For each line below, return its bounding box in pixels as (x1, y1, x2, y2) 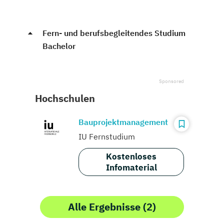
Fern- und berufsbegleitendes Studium (42, 27, 185, 38)
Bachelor (42, 40, 75, 51)
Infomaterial (105, 161, 157, 173)
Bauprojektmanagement (78, 116, 168, 127)
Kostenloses (106, 150, 156, 162)
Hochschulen (35, 91, 95, 105)
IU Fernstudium (78, 131, 135, 141)
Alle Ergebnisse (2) (68, 199, 156, 213)
